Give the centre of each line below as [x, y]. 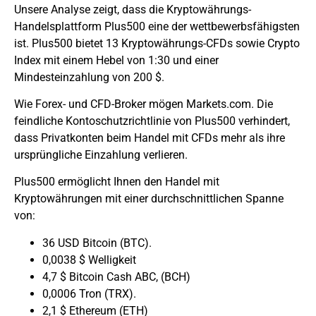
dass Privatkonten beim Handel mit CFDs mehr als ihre [150, 138]
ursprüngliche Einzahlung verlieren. [101, 155]
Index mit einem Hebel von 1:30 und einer [116, 60]
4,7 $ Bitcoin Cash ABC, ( [103, 276]
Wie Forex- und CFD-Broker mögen [100, 104]
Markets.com [219, 104]
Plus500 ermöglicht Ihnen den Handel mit [117, 182]
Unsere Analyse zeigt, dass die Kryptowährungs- [133, 9]
